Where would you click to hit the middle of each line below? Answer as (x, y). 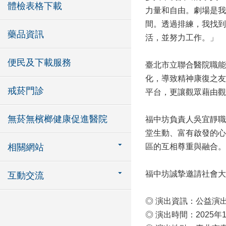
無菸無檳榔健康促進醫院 (58, 119)
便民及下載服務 (39, 63)
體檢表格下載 (35, 6)
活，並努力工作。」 (182, 38)
